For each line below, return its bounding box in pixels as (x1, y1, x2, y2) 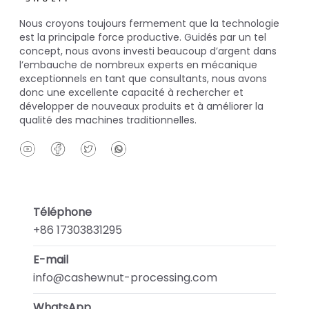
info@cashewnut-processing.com (33, 270, 217, 286)
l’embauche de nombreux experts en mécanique (19, 58, 257, 72)
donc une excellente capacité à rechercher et (19, 86, 243, 100)
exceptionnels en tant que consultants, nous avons (19, 72, 267, 86)
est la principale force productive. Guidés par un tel (19, 30, 266, 45)
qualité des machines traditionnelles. (19, 113, 197, 128)
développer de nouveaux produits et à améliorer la (19, 99, 263, 114)
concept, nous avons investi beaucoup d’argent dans (19, 44, 277, 59)
